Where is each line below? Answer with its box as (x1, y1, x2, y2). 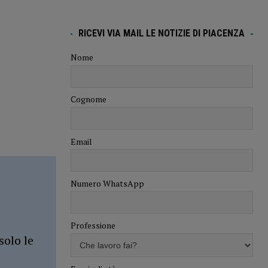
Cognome (70, 93, 106, 105)
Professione (70, 220, 115, 232)
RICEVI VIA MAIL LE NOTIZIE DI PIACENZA (78, 28, 245, 39)
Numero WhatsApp (70, 177, 144, 189)
